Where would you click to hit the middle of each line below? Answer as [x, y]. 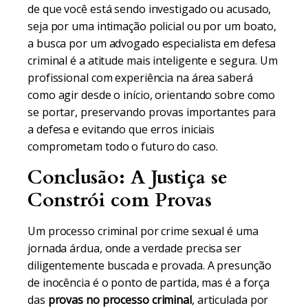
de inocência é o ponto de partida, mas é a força [149, 283]
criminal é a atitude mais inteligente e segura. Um [153, 60]
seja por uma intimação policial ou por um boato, [152, 26]
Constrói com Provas [120, 200]
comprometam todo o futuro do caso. [123, 146]
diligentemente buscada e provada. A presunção [150, 265]
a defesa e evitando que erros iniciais [121, 129]
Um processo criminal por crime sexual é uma [143, 231]
